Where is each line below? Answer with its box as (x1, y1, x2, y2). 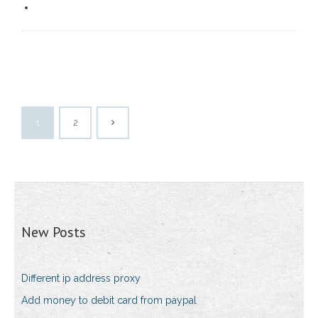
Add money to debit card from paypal (21, 295, 197, 307)
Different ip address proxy (21, 273, 141, 285)
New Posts (21, 223, 86, 242)
